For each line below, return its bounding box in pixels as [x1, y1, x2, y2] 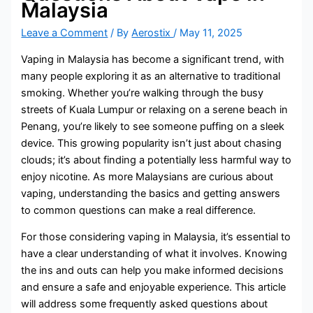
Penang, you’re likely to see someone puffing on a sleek [21, 119, 285, 133]
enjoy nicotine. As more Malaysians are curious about [21, 170, 274, 183]
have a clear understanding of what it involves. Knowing [21, 247, 288, 261]
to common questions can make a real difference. [21, 203, 256, 217]
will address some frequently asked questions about [21, 298, 268, 311]
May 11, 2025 [180, 27, 243, 40]
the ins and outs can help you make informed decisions [21, 264, 284, 277]
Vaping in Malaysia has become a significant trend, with [21, 52, 285, 66]
